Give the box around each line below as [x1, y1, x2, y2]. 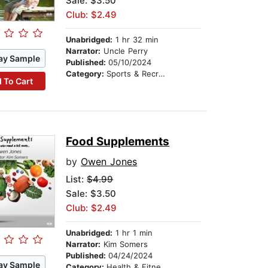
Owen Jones [81, 156, 138, 168]
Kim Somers [100, 239, 148, 249]
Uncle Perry [100, 46, 148, 56]
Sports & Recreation [106, 69, 159, 79]
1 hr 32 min [112, 35, 159, 45]
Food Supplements [66, 135, 170, 149]
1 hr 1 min [112, 228, 153, 238]
